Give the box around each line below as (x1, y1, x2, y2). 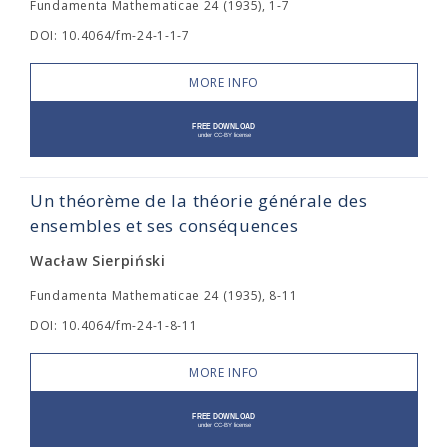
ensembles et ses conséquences (30, 214, 299, 237)
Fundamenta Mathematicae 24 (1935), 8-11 (30, 287, 298, 304)
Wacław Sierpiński (30, 251, 166, 270)
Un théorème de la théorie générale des (30, 189, 368, 212)
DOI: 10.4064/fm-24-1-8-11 (30, 317, 198, 334)
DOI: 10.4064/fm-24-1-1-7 (30, 27, 190, 44)
